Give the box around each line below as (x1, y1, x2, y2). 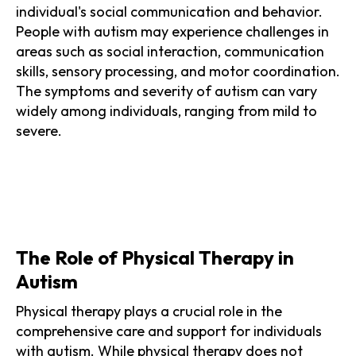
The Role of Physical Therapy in (16, 245, 294, 269)
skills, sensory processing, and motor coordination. (16, 61, 340, 80)
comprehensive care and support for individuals (16, 321, 322, 340)
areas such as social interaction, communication (16, 41, 324, 60)
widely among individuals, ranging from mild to (16, 101, 317, 120)
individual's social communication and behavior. (16, 2, 323, 21)
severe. (16, 121, 62, 140)
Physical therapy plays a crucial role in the (16, 301, 282, 320)
